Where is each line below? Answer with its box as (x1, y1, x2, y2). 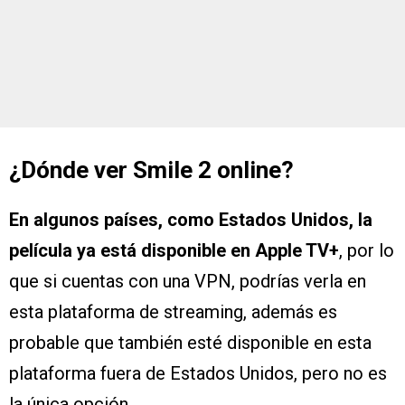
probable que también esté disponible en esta (9, 332, 372, 354)
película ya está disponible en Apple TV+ (9, 240, 339, 262)
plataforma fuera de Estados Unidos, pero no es (9, 363, 387, 385)
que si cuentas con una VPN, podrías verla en (9, 270, 366, 293)
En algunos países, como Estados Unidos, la (9, 209, 372, 231)
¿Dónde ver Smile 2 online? (9, 156, 294, 184)
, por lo (339, 240, 394, 262)
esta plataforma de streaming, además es (9, 301, 337, 324)
